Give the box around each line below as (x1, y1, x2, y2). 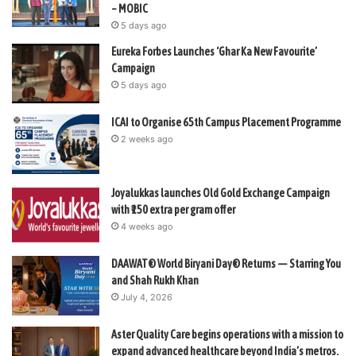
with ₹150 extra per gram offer (111, 203, 235, 216)
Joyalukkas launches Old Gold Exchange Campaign (111, 186, 330, 199)
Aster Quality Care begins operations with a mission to (111, 327, 343, 341)
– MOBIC (111, 2, 148, 15)
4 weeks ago (121, 220, 173, 232)
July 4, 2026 (121, 291, 172, 303)
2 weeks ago (121, 133, 173, 145)
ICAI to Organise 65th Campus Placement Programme (111, 115, 341, 129)
